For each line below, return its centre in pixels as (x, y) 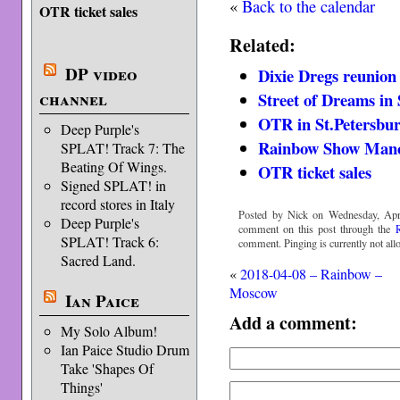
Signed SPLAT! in (113, 185)
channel (73, 99)
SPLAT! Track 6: (109, 242)
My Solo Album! (108, 331)
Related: (263, 44)
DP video (101, 74)
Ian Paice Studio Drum (125, 350)
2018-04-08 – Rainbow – (312, 274)
